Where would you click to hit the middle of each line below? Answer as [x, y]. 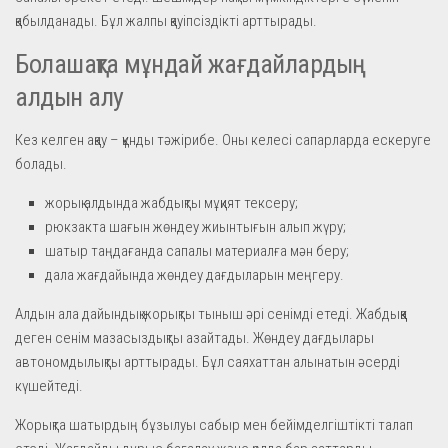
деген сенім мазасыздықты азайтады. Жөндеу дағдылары [194, 337]
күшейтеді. [49, 385]
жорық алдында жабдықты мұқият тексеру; [171, 202]
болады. [41, 163]
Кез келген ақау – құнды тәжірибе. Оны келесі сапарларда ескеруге [223, 139]
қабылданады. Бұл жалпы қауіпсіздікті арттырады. [166, 20]
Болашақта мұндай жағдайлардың [190, 63]
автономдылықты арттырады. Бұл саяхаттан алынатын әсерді [207, 361]
